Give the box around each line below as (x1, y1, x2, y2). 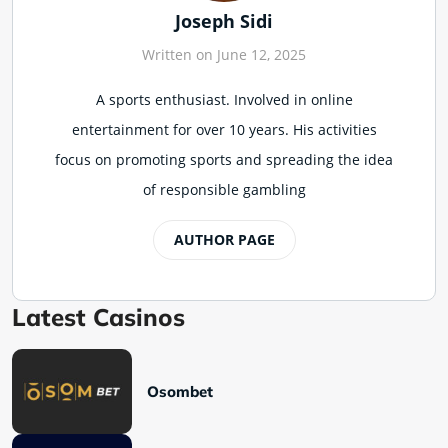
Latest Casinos (12, 301, 185, 332)
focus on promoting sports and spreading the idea (55, 149, 393, 169)
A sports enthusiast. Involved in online (95, 89, 353, 109)
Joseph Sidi (175, 8, 273, 33)
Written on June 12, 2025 (142, 44, 306, 64)
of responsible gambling (142, 179, 306, 199)
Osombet (147, 381, 213, 401)
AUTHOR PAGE (173, 229, 275, 249)
